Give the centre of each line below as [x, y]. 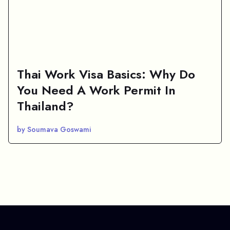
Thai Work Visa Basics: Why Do [106, 74]
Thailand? [45, 106]
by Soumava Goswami [54, 129]
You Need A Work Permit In [96, 90]
